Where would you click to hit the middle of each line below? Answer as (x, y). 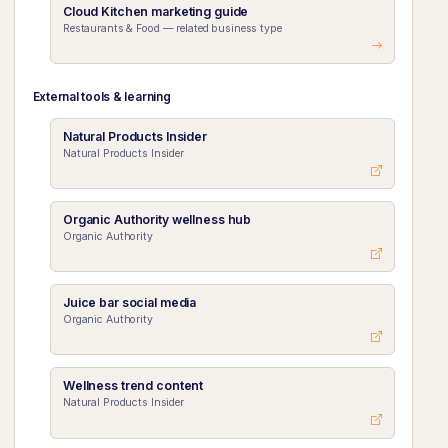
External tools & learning (101, 97)
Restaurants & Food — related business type (172, 29)
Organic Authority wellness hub (157, 220)
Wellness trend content (133, 386)
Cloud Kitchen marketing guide (155, 12)
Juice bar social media (129, 303)
